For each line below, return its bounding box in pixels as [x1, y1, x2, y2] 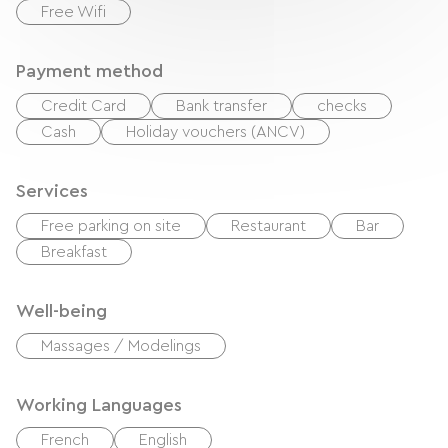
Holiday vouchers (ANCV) [126, 124, 305, 140]
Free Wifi [41, 4, 106, 20]
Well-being [16, 302, 107, 320]
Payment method [16, 62, 163, 80]
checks [317, 98, 367, 114]
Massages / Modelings [41, 338, 201, 354]
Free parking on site [41, 218, 181, 234]
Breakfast [41, 244, 107, 260]
